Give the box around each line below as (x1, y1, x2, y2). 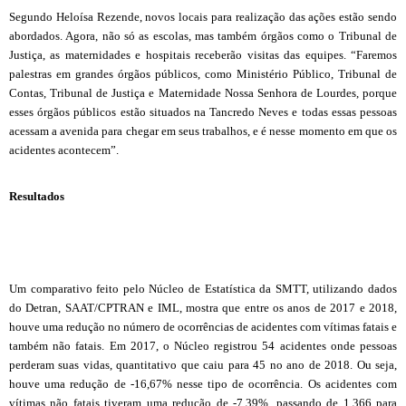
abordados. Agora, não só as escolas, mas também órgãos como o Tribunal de (9, 28, 397, 43)
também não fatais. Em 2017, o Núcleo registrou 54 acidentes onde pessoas (9, 338, 397, 353)
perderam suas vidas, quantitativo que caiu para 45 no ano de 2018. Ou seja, (9, 357, 397, 372)
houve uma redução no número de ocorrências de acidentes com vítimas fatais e (9, 319, 397, 333)
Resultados (9, 188, 64, 203)
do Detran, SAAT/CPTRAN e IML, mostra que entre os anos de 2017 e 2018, (9, 300, 397, 314)
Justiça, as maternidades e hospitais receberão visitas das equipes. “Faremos (9, 47, 397, 62)
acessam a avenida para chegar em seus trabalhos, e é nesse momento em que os (9, 123, 397, 138)
